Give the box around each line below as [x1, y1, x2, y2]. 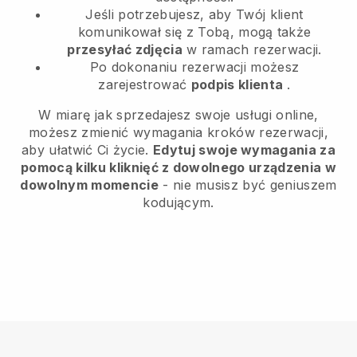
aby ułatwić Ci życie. [21, 141, 154, 158]
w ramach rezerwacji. [182, 41, 322, 57]
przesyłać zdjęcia [67, 41, 182, 57]
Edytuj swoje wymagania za [153, 141, 336, 158]
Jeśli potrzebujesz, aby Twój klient [85, 6, 304, 22]
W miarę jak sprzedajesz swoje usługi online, [38, 106, 319, 123]
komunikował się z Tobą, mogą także [77, 23, 312, 40]
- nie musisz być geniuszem [158, 176, 337, 193]
